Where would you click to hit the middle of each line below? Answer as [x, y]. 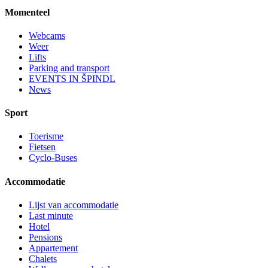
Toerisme [46, 136]
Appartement [53, 248]
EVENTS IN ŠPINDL [72, 78]
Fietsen [42, 147]
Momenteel [27, 12]
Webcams [47, 35]
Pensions [45, 237]
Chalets [43, 259]
